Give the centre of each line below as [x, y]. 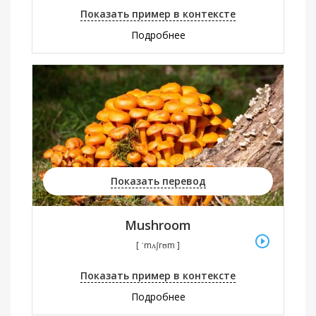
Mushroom [158, 225]
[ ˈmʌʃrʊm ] [158, 245]
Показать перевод [158, 181]
